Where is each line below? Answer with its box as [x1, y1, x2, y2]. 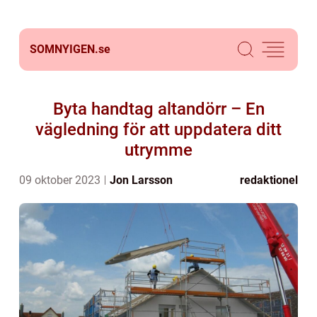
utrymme [125, 140, 192, 160]
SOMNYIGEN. [30, 42, 98, 56]
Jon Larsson [110, 173, 173, 187]
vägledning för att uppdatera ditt [35, 120, 282, 139]
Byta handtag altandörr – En [52, 99, 265, 119]
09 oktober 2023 [19, 173, 103, 187]
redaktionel [240, 173, 298, 187]
